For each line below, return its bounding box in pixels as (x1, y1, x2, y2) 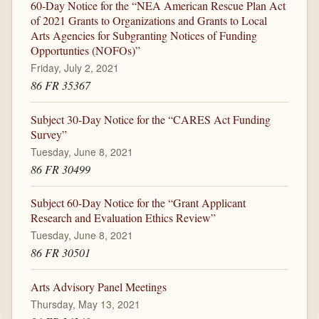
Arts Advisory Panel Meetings (30, 279, 167, 295)
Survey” (30, 126, 67, 142)
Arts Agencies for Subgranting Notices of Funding (30, 28, 257, 43)
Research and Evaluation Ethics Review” (30, 210, 216, 226)
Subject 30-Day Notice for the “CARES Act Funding (30, 111, 271, 127)
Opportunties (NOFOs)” (30, 43, 140, 58)
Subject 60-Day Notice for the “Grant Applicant (30, 195, 246, 211)
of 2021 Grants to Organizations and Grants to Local (30, 13, 267, 28)
